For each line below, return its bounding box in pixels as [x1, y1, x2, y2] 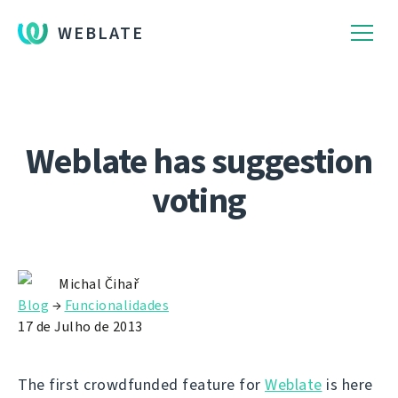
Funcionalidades [64, 296, 169, 314]
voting [152, 177, 246, 224]
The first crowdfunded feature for [18, 374, 265, 395]
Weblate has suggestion [26, 138, 372, 185]
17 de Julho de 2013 [18, 317, 143, 336]
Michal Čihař [59, 275, 139, 293]
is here [322, 374, 373, 395]
